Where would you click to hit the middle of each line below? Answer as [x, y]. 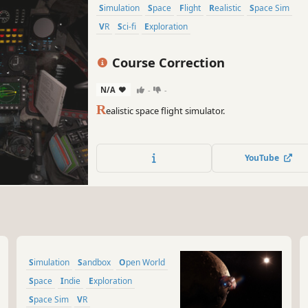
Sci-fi [130, 27]
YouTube [264, 158]
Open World [145, 263]
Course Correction [166, 63]
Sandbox [97, 263]
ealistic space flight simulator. [166, 110]
